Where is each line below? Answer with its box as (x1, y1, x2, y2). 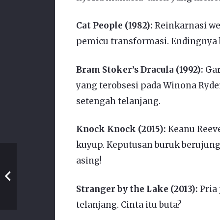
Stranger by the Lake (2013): (76, 183, 198, 194)
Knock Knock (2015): (76, 124, 166, 135)
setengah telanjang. (76, 95, 161, 107)
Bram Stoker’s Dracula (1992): (76, 64, 203, 75)
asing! (76, 155, 102, 166)
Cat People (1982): (76, 20, 153, 31)
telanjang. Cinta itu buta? (76, 199, 182, 210)
